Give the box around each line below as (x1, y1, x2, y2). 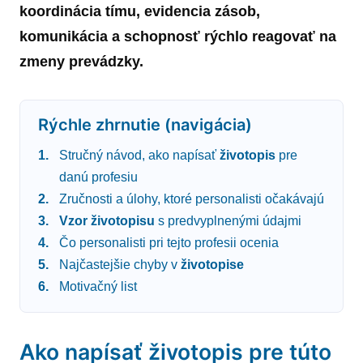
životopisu (90, 214, 155, 228)
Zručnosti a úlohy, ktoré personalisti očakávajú (58, 192, 324, 207)
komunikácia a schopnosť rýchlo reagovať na (19, 28, 336, 45)
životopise (180, 258, 244, 272)
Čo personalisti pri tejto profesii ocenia (58, 236, 279, 250)
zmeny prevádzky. (19, 53, 143, 70)
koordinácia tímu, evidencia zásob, (19, 2, 260, 19)
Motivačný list (58, 280, 137, 294)
